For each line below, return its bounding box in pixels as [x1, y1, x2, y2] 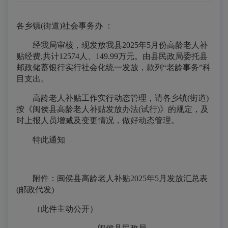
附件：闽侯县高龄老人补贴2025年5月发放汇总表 [16, 174, 208, 183]
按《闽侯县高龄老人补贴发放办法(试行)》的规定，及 [16, 105, 209, 113]
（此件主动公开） [16, 205, 149, 213]
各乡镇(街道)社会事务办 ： [16, 21, 113, 30]
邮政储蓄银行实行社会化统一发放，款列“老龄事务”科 [16, 63, 211, 72]
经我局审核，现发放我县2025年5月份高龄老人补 [16, 41, 208, 49]
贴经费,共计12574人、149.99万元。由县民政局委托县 [16, 52, 208, 61]
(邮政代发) [16, 185, 54, 194]
